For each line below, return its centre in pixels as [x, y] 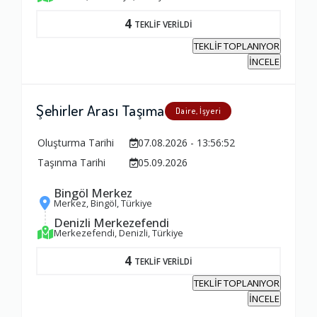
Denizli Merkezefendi [111, 223]
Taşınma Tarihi [71, 163]
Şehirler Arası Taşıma [100, 110]
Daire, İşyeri [198, 111]
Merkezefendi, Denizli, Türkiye [119, 233]
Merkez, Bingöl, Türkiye [103, 203]
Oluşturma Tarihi [76, 143]
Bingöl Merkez [93, 193]
